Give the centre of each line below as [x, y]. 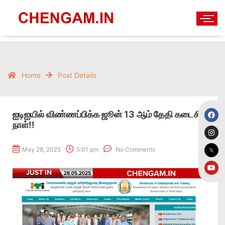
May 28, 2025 [41, 149]
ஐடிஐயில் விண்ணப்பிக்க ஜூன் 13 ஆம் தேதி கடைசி [107, 114]
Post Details [77, 75]
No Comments [135, 149]
